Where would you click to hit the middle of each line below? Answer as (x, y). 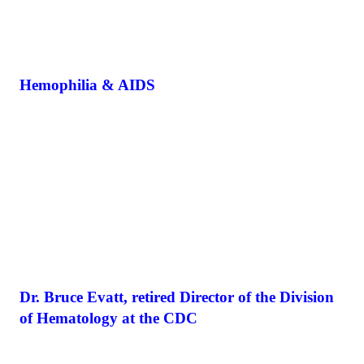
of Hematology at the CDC (108, 318)
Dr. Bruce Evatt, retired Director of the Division (177, 297)
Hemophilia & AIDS (87, 84)
